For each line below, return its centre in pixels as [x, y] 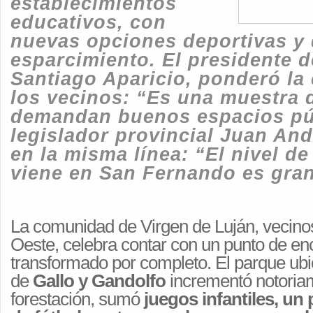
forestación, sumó [77, 299]
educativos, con [88, 22]
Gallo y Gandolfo [99, 281]
